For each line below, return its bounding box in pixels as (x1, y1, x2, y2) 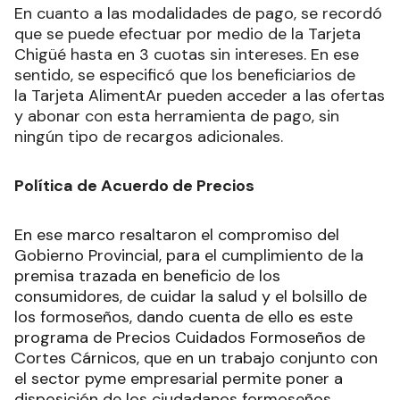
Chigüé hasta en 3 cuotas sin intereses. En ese (14, 43, 359, 65)
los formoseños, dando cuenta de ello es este (14, 305, 353, 328)
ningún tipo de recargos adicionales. (14, 125, 287, 147)
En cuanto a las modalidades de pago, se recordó (14, 2, 382, 24)
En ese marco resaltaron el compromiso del (14, 223, 339, 246)
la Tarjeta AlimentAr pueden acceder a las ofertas (14, 84, 385, 106)
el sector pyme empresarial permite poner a (14, 367, 343, 389)
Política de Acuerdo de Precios (14, 174, 254, 196)
